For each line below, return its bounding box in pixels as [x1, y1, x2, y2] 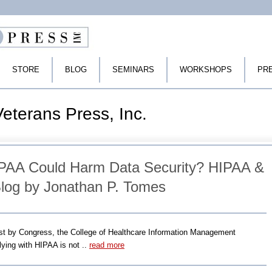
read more [89, 240, 124, 250]
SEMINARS [112, 65, 154, 74]
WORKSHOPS [180, 65, 232, 74]
